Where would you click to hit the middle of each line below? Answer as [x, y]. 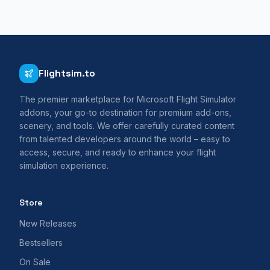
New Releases [48, 223]
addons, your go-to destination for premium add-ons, [125, 112]
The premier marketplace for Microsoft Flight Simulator [128, 99]
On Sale [35, 262]
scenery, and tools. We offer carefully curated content [127, 126]
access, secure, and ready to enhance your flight [118, 152]
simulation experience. [64, 165]
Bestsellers [41, 243]
